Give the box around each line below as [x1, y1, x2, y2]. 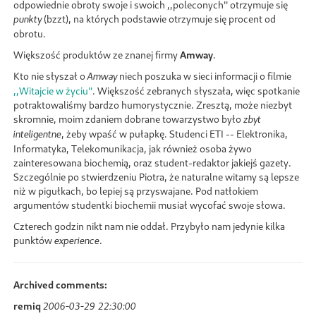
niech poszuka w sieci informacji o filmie [117, 69, 291, 82]
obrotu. [13, 27, 46, 39]
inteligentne [13, 128, 61, 140]
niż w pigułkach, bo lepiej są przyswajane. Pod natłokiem [13, 184, 258, 197]
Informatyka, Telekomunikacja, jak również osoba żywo [13, 142, 252, 154]
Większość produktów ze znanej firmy [13, 48, 180, 61]
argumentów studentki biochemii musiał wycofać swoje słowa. [13, 198, 286, 211]
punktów [13, 233, 54, 246]
